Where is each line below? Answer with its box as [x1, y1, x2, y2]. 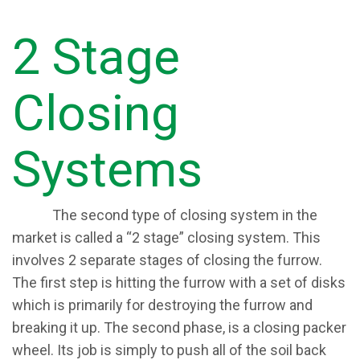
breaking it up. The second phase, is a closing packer [12, 319, 346, 336]
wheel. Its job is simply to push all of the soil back [12, 342, 326, 358]
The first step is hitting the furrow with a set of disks [12, 274, 346, 291]
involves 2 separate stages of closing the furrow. [12, 252, 322, 268]
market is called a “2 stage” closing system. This [12, 229, 321, 246]
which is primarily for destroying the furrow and [12, 297, 313, 313]
